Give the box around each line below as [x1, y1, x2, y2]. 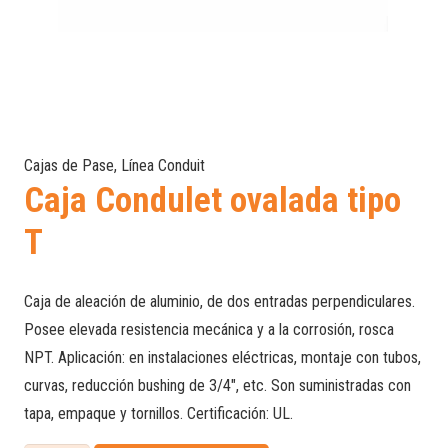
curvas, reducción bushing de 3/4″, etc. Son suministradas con [24, 376, 411, 395]
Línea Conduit [121, 156, 205, 175]
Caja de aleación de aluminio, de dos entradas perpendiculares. [24, 292, 415, 311]
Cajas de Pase [24, 156, 114, 175]
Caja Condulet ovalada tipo [24, 180, 401, 221]
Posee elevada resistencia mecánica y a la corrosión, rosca [24, 320, 394, 339]
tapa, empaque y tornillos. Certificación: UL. [24, 404, 293, 423]
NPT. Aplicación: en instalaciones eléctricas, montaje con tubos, [24, 348, 421, 367]
